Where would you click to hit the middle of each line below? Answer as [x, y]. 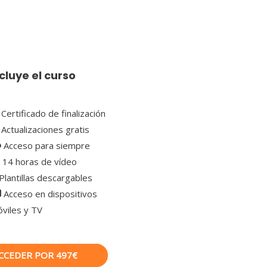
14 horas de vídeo [39, 162]
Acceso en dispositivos [50, 194]
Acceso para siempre [46, 145]
